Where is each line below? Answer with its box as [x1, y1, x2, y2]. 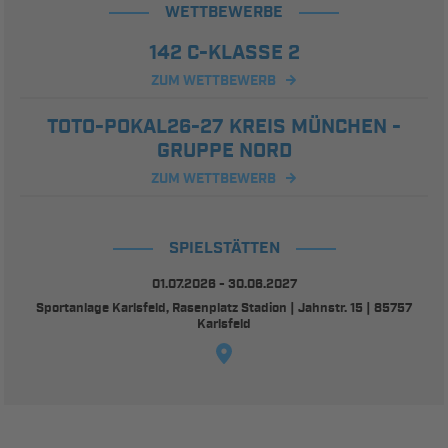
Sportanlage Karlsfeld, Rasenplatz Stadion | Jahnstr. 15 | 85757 [36, 299, 412, 317]
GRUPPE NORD [156, 137, 292, 164]
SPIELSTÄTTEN [168, 237, 280, 259]
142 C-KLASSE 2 [148, 39, 300, 66]
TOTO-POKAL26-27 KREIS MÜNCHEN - [47, 113, 401, 140]
